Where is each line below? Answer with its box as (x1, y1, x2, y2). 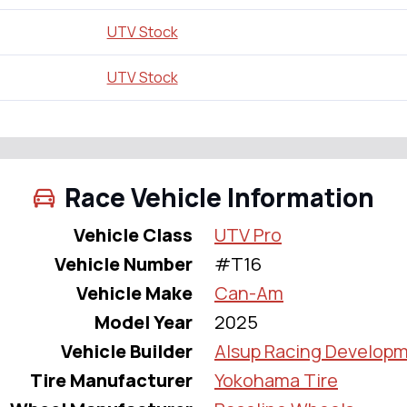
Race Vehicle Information (65, 179, 375, 214)
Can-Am (213, 280, 283, 305)
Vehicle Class (73, 222, 193, 247)
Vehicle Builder (60, 338, 193, 363)
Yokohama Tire (213, 367, 338, 392)
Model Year (94, 309, 193, 334)
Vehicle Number (54, 251, 193, 276)
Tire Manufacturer (29, 367, 193, 392)
